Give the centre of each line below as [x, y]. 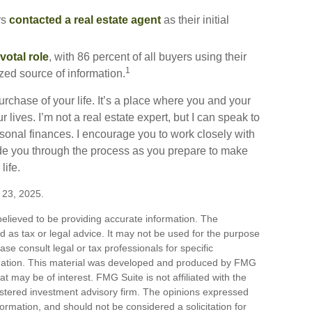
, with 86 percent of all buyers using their [148, 57]
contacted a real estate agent [85, 20]
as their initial [195, 20]
